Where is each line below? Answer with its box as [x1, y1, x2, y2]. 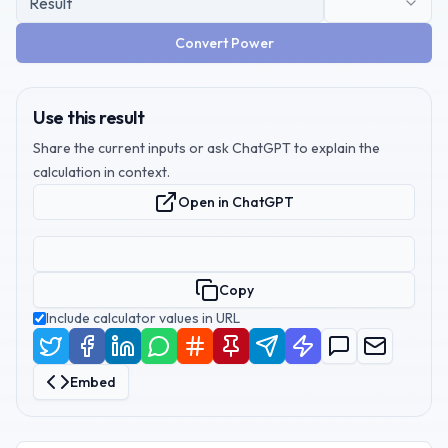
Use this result [33, 106, 145, 129]
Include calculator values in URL [46, 309, 240, 327]
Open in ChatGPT [178, 193, 294, 211]
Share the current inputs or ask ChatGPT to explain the [33, 139, 380, 157]
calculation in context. [33, 163, 170, 181]
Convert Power [174, 34, 274, 52]
